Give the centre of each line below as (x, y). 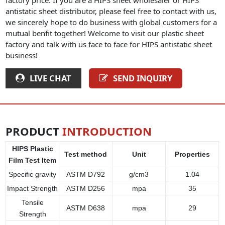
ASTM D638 (86, 208)
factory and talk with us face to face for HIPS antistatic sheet (109, 44)
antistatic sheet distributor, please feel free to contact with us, (111, 11)
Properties (192, 154)
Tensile (32, 203)
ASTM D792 (86, 175)
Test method (86, 154)
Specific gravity (33, 175)
